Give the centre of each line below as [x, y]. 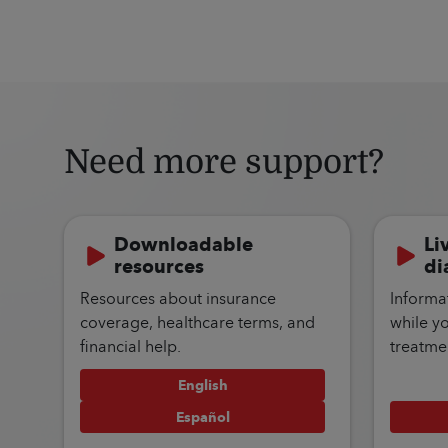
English [202, 385]
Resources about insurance [178, 298]
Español [202, 417]
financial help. [130, 346]
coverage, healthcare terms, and [197, 322]
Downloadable [183, 244]
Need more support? [224, 162]
